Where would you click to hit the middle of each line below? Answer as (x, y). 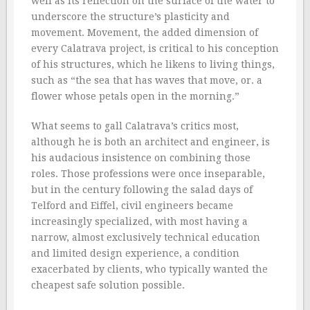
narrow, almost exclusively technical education (146, 237)
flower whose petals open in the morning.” (135, 96)
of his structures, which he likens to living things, (153, 64)
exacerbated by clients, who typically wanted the (149, 269)
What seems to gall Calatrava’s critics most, (135, 126)
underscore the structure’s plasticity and (130, 16)
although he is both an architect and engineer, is (151, 142)
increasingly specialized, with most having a (139, 221)
